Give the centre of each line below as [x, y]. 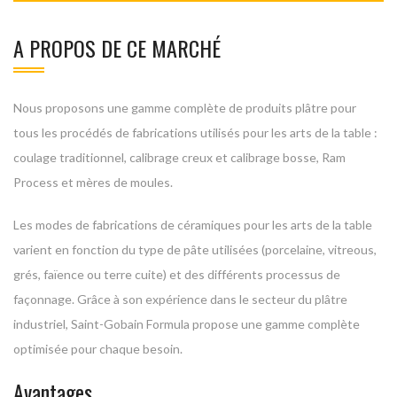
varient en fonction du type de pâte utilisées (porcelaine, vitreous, [195, 249]
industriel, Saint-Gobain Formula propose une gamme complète [187, 323]
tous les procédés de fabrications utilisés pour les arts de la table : [195, 132]
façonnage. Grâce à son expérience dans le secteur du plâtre [180, 299]
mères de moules [123, 182]
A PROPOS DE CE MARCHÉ [117, 47]
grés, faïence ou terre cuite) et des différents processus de [177, 274]
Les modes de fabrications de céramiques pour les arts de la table [193, 224]
